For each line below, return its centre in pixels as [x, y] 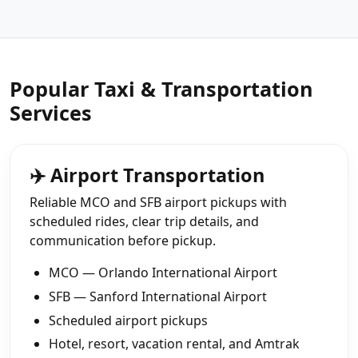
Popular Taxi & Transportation [161, 89]
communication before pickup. [123, 241]
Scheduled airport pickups [128, 320]
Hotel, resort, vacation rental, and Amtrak [174, 344]
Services [51, 113]
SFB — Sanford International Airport [158, 296]
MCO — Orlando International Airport [163, 273]
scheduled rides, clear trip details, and [144, 222]
